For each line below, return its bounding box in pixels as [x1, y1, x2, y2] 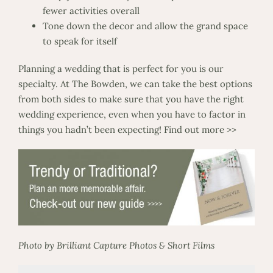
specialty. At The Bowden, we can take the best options [18, 77, 252, 90]
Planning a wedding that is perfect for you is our [18, 62, 224, 74]
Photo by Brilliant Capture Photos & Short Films [18, 239, 214, 251]
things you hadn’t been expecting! [18, 123, 164, 135]
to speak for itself [42, 35, 117, 47]
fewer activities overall [42, 4, 140, 16]
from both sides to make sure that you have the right [18, 93, 244, 105]
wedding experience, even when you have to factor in [18, 108, 246, 120]
